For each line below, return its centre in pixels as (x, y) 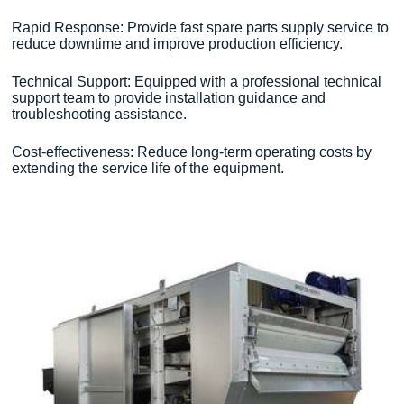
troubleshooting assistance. (100, 114)
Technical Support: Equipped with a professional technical (197, 81)
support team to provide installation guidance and (169, 97)
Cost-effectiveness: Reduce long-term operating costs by (192, 151)
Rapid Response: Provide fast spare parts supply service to (201, 27)
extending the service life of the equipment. (148, 168)
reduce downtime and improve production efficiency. (178, 43)
